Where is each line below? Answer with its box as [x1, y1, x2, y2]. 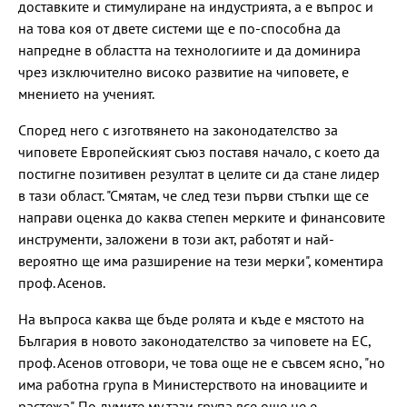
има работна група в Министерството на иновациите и [18, 374, 368, 393]
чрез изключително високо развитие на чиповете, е [18, 62, 349, 81]
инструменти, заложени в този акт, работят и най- [18, 229, 334, 248]
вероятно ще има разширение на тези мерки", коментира [18, 251, 383, 270]
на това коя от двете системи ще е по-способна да [18, 18, 341, 37]
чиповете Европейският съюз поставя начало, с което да [18, 142, 380, 161]
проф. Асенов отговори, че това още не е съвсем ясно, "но [18, 352, 385, 372]
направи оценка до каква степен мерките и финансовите [18, 207, 385, 226]
